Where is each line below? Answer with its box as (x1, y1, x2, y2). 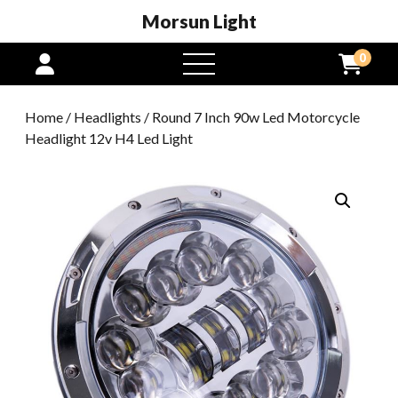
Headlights (74, 108, 141, 125)
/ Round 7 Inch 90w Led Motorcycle (141, 108, 360, 125)
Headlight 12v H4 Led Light (25, 130, 193, 147)
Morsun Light (141, 10, 257, 32)
